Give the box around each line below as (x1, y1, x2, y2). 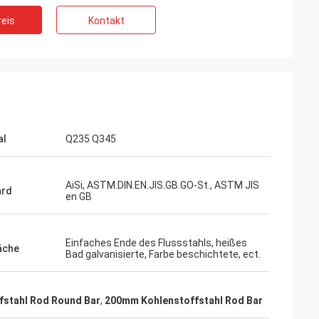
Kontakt (88, 15, 125, 26)
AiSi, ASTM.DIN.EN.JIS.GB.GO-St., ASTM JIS (66, 179, 259, 191)
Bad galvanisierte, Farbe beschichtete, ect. (66, 249, 261, 260)
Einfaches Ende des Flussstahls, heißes (66, 237, 247, 249)
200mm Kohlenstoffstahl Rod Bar (105, 295, 263, 306)
